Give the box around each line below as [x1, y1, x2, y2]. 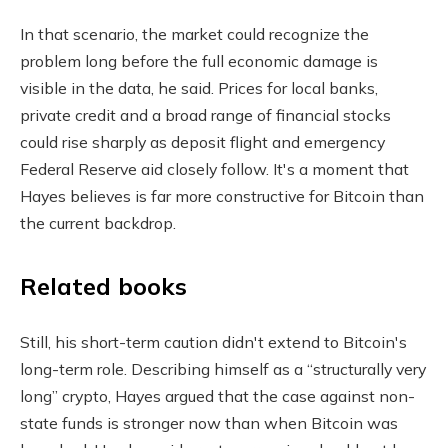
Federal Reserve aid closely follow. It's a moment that [20, 158, 409, 179]
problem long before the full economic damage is [20, 50, 378, 71]
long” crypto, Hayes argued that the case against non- [20, 385, 415, 406]
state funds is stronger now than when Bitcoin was [20, 412, 398, 433]
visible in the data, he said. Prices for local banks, [20, 77, 378, 98]
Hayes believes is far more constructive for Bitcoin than [20, 185, 424, 206]
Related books [20, 271, 187, 302]
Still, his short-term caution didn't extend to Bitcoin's [20, 331, 407, 352]
